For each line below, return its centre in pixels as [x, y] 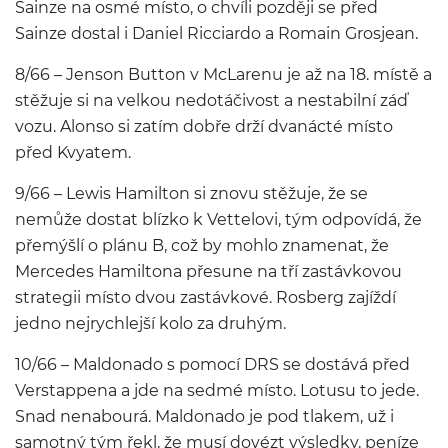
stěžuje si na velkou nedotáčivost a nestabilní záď [211, 100]
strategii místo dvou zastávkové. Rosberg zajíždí [205, 297]
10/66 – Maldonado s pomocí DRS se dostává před [212, 364]
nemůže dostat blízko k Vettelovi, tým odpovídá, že [218, 219]
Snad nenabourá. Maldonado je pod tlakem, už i [204, 416]
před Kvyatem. [73, 152]
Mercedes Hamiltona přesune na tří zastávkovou [208, 271]
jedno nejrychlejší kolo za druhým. [150, 323]
